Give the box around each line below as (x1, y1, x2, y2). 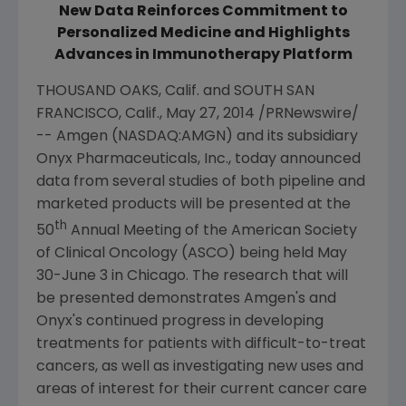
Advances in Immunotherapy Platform (53, 48, 353, 63)
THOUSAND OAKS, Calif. (36, 84, 199, 99)
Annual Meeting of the (67, 224, 231, 239)
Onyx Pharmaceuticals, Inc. (36, 152, 228, 167)
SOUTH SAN (234, 84, 314, 99)
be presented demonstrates (36, 292, 244, 307)
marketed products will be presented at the (36, 198, 351, 212)
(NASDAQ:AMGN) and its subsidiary (111, 130, 358, 144)
